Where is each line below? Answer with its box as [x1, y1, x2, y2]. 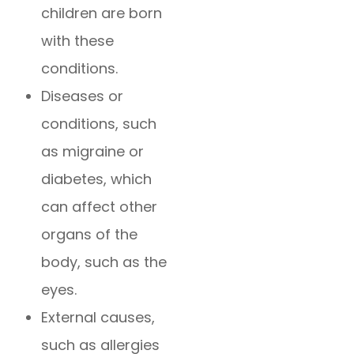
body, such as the [41, 252, 168, 273]
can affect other [41, 197, 158, 217]
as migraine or [41, 141, 145, 162]
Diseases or [41, 86, 124, 107]
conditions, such [41, 114, 157, 134]
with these [41, 31, 115, 51]
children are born [41, 3, 163, 24]
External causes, [41, 307, 156, 328]
